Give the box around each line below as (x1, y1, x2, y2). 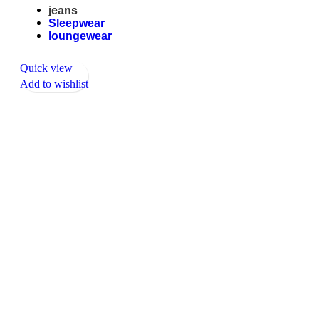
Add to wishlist (20, 77, 88, 90)
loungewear (48, 29, 112, 42)
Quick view (20, 61, 73, 74)
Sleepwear (48, 16, 105, 29)
